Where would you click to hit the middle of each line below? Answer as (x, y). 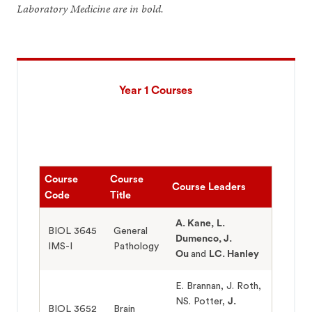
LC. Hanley (234, 254)
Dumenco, (200, 239)
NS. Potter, (202, 301)
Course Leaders (209, 187)
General (131, 231)
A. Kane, (195, 223)
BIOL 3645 (73, 231)
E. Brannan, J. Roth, (219, 286)
